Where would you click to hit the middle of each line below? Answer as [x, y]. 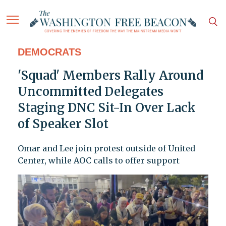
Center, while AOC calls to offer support [98, 161]
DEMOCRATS [49, 52]
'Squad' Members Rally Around [110, 76]
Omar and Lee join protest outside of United [106, 149]
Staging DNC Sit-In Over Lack [106, 108]
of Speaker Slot [63, 124]
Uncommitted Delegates [90, 92]
